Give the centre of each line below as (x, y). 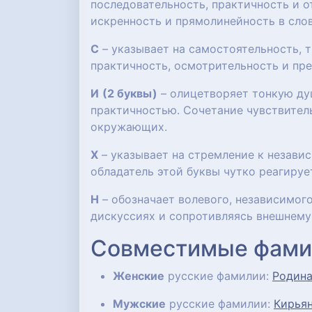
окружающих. (129, 127)
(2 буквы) (130, 93)
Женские (139, 276)
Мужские (139, 304)
